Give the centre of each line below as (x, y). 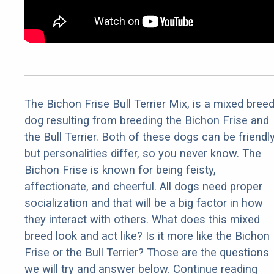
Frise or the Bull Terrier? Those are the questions (147, 253)
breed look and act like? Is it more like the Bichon (147, 236)
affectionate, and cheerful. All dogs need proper (143, 187)
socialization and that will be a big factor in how (144, 203)
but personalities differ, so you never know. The (143, 154)
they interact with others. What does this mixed (142, 220)
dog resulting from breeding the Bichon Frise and (147, 120)
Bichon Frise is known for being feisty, (120, 170)
